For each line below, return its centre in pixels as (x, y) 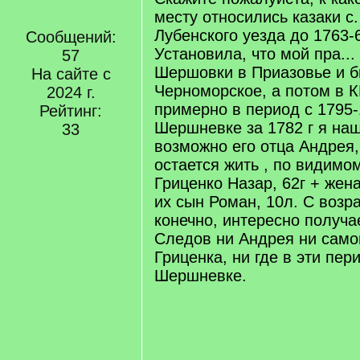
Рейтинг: (71, 111)
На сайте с (71, 74)
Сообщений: (71, 37)
